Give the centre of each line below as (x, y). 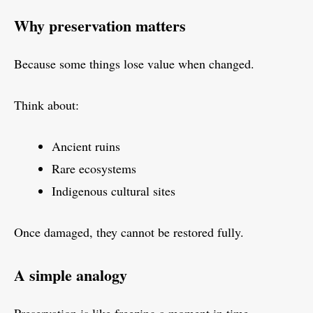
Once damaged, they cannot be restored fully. (129, 232)
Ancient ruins (86, 146)
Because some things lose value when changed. (134, 64)
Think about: (46, 105)
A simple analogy (71, 275)
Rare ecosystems (94, 169)
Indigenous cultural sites (114, 191)
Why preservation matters (100, 26)
